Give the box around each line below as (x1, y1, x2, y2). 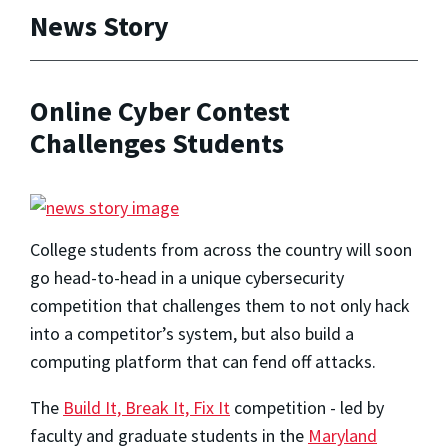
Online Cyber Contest (30, 93, 290, 130)
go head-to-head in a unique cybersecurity (30, 265, 344, 289)
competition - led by (230, 395, 384, 419)
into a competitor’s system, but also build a (30, 321, 354, 345)
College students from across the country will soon (30, 237, 412, 261)
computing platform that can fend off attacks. (30, 349, 376, 373)
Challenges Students (30, 125, 284, 162)
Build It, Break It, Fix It (63, 395, 230, 419)
